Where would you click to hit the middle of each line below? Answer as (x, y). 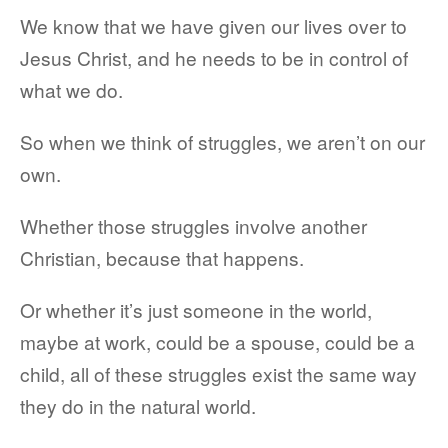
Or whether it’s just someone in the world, (196, 309)
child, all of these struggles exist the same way (218, 373)
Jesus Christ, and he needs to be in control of (214, 57)
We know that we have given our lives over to (213, 25)
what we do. (71, 89)
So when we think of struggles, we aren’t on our (222, 141)
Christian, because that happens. (162, 257)
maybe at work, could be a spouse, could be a (217, 341)
